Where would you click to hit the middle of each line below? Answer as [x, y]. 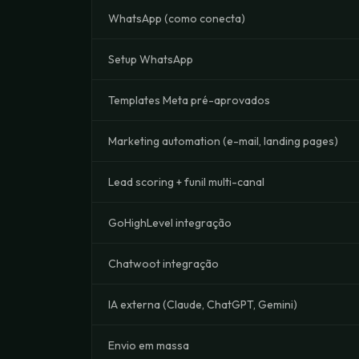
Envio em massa [149, 345]
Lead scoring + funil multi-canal [186, 182]
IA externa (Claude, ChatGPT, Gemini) [203, 305]
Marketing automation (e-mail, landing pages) [223, 141]
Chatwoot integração [163, 264]
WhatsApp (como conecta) [177, 18]
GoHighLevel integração [170, 223]
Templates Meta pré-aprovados [189, 100]
